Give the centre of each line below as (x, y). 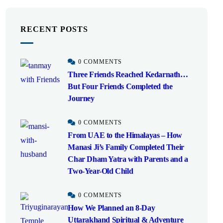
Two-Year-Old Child (101, 171)
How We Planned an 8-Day (111, 208)
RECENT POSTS (55, 29)
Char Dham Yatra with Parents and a (128, 159)
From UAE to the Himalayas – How (125, 135)
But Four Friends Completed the (120, 86)
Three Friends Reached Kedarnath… (128, 74)
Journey (81, 98)
